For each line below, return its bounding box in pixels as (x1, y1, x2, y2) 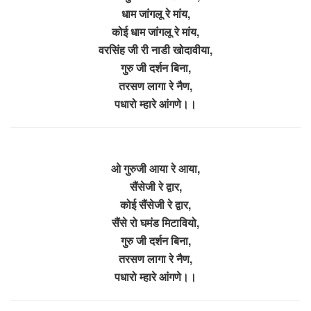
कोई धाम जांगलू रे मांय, (112, 23, 199, 40)
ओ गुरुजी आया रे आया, (111, 160, 200, 176)
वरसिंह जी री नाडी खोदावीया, (99, 41, 212, 58)
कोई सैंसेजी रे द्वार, (120, 196, 191, 212)
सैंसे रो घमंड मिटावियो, (112, 214, 199, 230)
